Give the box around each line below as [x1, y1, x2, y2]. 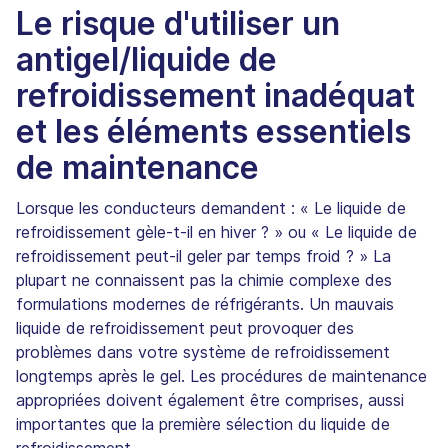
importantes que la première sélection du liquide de [16, 413, 390, 434]
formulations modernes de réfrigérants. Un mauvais [16, 293, 394, 314]
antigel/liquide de [16, 39, 277, 79]
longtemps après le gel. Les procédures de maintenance [16, 365, 427, 386]
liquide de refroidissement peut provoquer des [16, 317, 354, 338]
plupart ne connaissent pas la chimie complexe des [16, 269, 392, 290]
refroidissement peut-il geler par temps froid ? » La [16, 245, 391, 266]
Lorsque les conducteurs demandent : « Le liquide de [16, 197, 406, 218]
